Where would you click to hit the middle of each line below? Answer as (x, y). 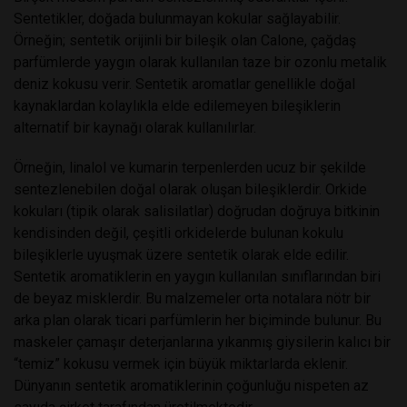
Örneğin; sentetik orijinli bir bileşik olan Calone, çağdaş (185, 40)
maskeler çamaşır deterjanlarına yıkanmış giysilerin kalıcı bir (202, 342)
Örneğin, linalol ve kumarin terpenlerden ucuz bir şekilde (190, 167)
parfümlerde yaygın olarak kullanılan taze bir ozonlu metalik (200, 62)
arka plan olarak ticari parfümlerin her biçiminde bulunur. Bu (198, 320)
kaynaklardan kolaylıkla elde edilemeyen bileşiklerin (177, 105)
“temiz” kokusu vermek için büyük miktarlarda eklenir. (181, 363)
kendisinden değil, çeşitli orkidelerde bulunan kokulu (179, 233)
